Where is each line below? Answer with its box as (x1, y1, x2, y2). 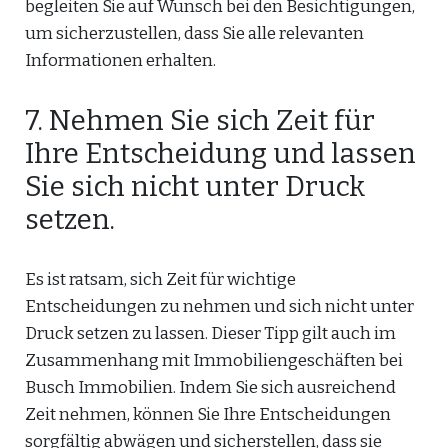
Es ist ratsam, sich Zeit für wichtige (25, 269, 296, 290)
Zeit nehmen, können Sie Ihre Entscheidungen (25, 404, 391, 425)
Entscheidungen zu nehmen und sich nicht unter (25, 296, 414, 317)
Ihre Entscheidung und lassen (25, 137, 416, 170)
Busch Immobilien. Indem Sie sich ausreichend (25, 377, 396, 398)
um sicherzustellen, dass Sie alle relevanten (25, 23, 364, 44)
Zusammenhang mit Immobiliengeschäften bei (25, 350, 403, 371)
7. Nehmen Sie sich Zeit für (25, 104, 375, 137)
